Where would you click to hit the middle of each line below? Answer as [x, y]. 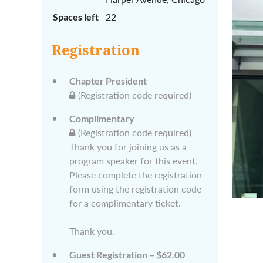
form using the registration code [135, 189]
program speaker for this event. [134, 161]
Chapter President [108, 81]
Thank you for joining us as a [128, 146]
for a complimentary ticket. [125, 203]
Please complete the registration [136, 175]
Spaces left [76, 17]
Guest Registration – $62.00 [127, 254]
